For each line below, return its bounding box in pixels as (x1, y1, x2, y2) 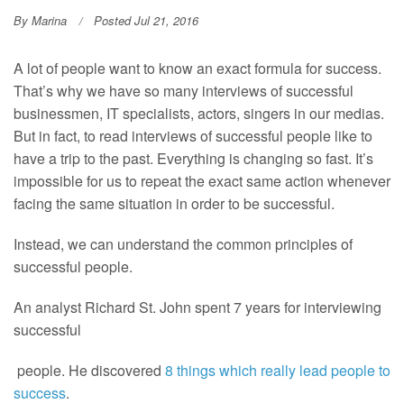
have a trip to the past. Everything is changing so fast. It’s (14, 148, 373, 170)
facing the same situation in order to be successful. (14, 193, 335, 215)
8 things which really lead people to (165, 360, 390, 381)
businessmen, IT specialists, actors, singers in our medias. (14, 103, 384, 124)
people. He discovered (14, 360, 165, 381)
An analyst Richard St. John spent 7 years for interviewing (14, 297, 381, 318)
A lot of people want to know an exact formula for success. (14, 58, 381, 79)
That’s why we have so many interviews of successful (14, 80, 353, 102)
